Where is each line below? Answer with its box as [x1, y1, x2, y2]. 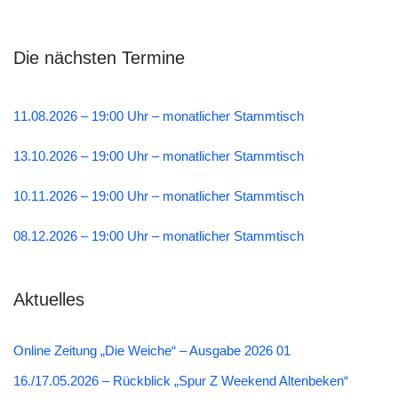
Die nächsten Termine [13, 48, 185, 68]
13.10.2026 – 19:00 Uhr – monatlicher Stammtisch [13, 148, 304, 164]
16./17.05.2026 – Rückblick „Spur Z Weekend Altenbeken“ [13, 373, 348, 389]
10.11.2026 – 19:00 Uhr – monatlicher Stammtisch [13, 188, 304, 204]
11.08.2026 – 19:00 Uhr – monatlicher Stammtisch [13, 108, 304, 124]
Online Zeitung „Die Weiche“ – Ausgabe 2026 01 [13, 343, 291, 359]
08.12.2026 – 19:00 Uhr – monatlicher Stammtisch [13, 228, 304, 244]
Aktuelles [13, 290, 84, 310]
